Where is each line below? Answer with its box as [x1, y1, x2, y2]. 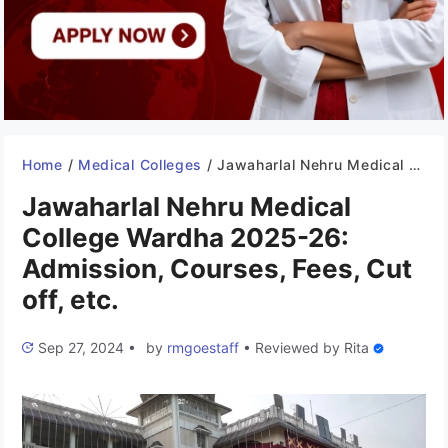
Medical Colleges [77, 156, 203, 173]
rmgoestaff [167, 339, 239, 356]
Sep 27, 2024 [38, 339, 124, 356]
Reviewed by [255, 339, 344, 356]
